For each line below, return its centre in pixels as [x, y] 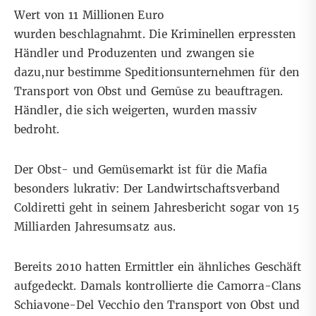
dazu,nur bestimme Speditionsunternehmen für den [157, 73]
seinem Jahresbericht [166, 208]
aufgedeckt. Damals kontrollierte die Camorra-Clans [158, 286]
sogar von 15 [263, 208]
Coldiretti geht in [61, 208]
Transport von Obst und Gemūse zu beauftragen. [148, 92]
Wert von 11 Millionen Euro [89, 16]
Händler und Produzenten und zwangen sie [134, 54]
